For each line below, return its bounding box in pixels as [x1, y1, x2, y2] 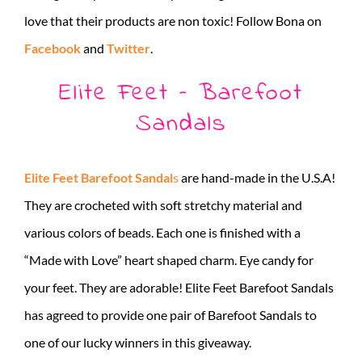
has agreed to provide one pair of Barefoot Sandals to [24, 306, 317, 322]
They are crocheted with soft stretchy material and [24, 196, 302, 213]
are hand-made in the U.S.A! [179, 169, 335, 185]
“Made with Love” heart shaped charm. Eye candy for [24, 251, 314, 267]
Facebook [24, 40, 81, 56]
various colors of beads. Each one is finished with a [24, 224, 301, 240]
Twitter [107, 40, 150, 56]
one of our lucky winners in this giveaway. [24, 334, 251, 350]
